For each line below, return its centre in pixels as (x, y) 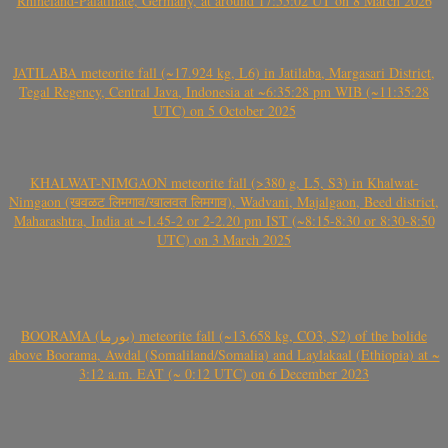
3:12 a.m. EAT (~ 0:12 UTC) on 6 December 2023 (224, 373)
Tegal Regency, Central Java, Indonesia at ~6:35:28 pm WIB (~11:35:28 (224, 91)
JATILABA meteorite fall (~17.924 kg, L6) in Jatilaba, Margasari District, (224, 72)
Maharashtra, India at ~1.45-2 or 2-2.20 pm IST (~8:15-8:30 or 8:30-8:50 (224, 220)
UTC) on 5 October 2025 (224, 110)
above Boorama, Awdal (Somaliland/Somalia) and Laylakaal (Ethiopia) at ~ (224, 354)
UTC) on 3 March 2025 (224, 239)
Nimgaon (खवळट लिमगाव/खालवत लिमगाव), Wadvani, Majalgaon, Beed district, (224, 201)
